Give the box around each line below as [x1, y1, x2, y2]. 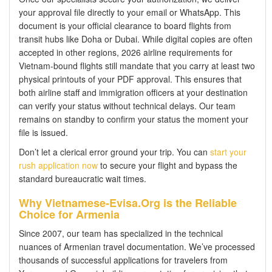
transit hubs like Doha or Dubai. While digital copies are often [19, 32, 253, 45]
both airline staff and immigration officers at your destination [19, 86, 248, 98]
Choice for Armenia [19, 206, 120, 222]
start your [210, 145, 246, 158]
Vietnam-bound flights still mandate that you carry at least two [19, 59, 255, 72]
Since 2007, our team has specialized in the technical [19, 226, 223, 239]
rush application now [19, 158, 98, 171]
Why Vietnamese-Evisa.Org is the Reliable [19, 194, 237, 211]
